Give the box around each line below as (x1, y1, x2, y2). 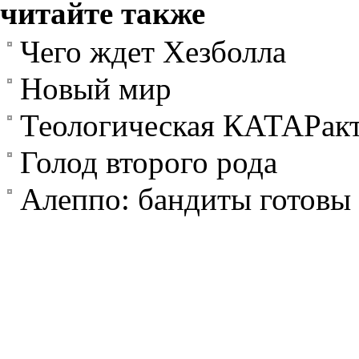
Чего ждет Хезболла (20, 34, 286, 70)
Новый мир (20, 71, 171, 107)
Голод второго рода (20, 145, 277, 180)
